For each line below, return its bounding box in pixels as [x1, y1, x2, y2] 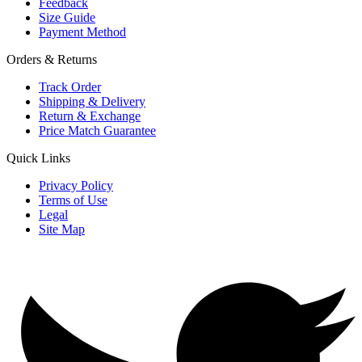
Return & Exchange [39, 109, 141, 124]
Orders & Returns [6, 53, 97, 67]
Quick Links [6, 151, 70, 166]
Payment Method [39, 25, 126, 40]
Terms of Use [39, 193, 107, 208]
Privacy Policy [39, 179, 113, 193]
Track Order [39, 80, 101, 95]
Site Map [39, 222, 85, 237]
